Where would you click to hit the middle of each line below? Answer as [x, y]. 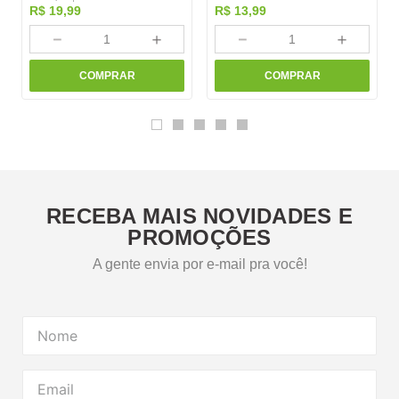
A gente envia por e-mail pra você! [199, 265]
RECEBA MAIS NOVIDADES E [199, 216]
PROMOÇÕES [199, 238]
